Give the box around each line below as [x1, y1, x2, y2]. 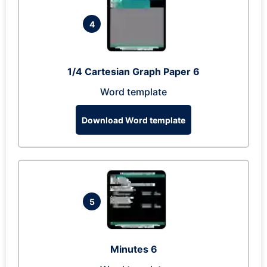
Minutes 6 [110, 243, 157, 255]
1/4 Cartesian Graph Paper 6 [67, 66, 200, 77]
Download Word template [82, 114, 185, 125]
